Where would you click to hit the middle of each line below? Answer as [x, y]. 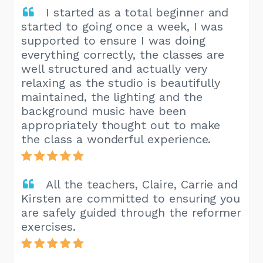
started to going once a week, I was [122, 27]
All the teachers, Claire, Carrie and [142, 185]
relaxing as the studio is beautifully [121, 83]
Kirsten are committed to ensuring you [131, 199]
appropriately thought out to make [121, 125]
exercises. [48, 227]
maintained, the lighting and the [112, 97]
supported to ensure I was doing [113, 41]
